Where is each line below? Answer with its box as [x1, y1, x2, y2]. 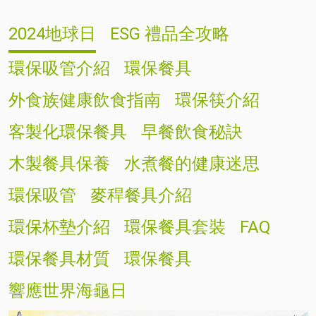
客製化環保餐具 [8, 121, 127, 142]
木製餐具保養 [8, 153, 110, 174]
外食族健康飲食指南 [8, 90, 161, 110]
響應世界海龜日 [8, 280, 127, 300]
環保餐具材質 [8, 248, 110, 269]
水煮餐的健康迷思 [124, 153, 260, 174]
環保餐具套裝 [124, 217, 226, 237]
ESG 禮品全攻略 [110, 23, 229, 44]
